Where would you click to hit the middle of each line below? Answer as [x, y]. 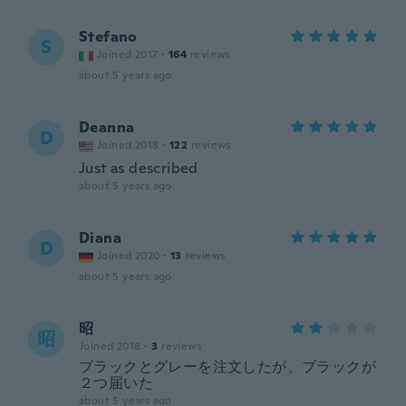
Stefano [108, 37]
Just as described [139, 168]
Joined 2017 [128, 54]
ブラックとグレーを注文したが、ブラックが [227, 367]
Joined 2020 [129, 256]
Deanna [107, 127]
